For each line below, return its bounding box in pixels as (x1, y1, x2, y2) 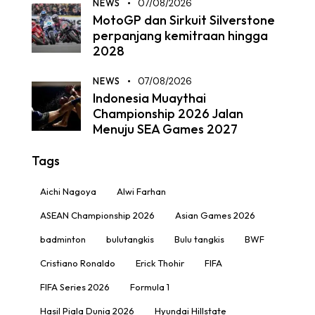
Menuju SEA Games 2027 (93, 120, 238, 137)
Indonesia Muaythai (93, 89, 206, 106)
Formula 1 (130, 281, 169, 292)
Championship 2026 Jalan (93, 105, 243, 122)
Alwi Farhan (117, 185, 166, 197)
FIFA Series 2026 (40, 281, 110, 292)
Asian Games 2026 (175, 209, 255, 221)
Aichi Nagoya (40, 185, 96, 197)
